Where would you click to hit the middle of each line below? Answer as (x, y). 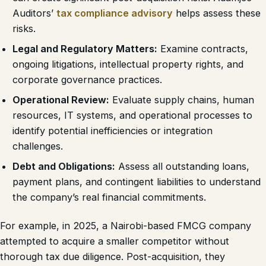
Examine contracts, (203, 48)
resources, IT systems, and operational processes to (133, 115)
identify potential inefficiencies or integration (113, 130)
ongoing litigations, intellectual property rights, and (128, 64)
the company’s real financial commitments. (110, 197)
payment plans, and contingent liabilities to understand (137, 181)
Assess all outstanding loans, (183, 166)
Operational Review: (61, 99)
